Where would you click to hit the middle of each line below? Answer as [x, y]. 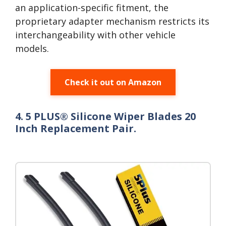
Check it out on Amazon [113, 82]
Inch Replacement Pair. [76, 128]
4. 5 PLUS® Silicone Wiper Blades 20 [105, 116]
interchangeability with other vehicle [95, 35]
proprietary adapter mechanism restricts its [112, 21]
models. [32, 48]
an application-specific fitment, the [92, 8]
